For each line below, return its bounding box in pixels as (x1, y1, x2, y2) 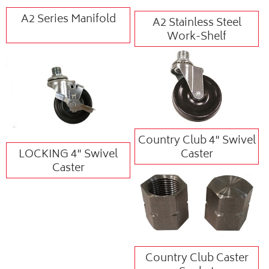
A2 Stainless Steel (152, 14, 241, 34)
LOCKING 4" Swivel (19, 145, 118, 165)
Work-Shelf (167, 28, 227, 47)
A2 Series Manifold (20, 10, 116, 30)
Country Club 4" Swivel (138, 131, 256, 151)
